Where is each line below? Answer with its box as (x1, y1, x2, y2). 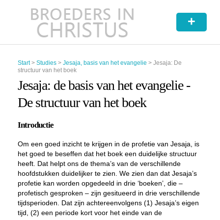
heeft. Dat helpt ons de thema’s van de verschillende (17, 160, 181, 167)
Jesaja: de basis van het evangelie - (17, 78, 190, 93)
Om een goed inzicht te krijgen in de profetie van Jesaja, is (17, 140, 199, 148)
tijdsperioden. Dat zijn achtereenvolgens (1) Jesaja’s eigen (17, 199, 199, 207)
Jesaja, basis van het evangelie (62, 59, 147, 66)
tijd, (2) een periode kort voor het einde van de (17, 209, 162, 217)
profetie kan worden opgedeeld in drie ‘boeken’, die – (17, 179, 183, 187)
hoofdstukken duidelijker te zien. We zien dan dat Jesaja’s (17, 169, 197, 177)
